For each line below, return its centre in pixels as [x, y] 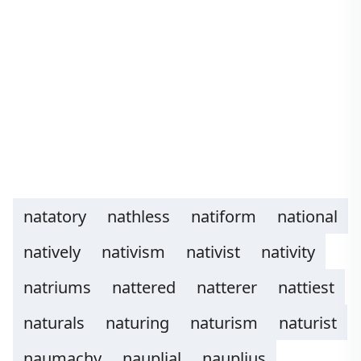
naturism [224, 323]
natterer [227, 287]
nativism [133, 252]
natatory [55, 216]
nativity [288, 252]
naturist [308, 323]
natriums [57, 287]
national [307, 216]
